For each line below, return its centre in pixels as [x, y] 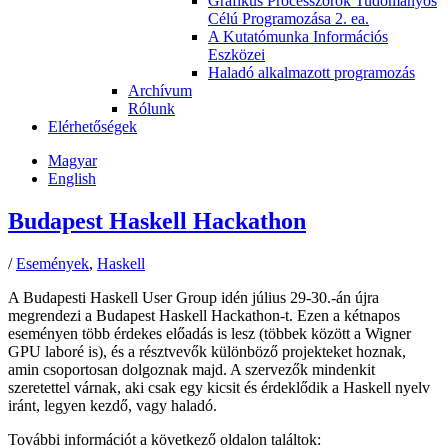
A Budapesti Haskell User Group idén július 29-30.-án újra [193, 297]
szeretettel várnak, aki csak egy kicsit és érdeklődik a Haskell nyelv [219, 387]
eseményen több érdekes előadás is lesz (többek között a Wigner [209, 333]
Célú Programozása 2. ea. [288, 18]
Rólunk [151, 108]
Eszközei [236, 54]
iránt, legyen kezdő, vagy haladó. [112, 405]
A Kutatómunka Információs [298, 36]
